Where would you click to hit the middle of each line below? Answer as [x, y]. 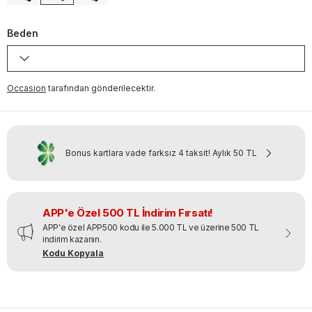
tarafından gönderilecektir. [102, 88]
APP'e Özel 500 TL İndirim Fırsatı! [128, 212]
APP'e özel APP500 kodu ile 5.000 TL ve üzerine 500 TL [151, 227]
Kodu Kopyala [73, 253]
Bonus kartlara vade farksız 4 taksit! [138, 153]
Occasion [26, 88]
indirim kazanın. [72, 239]
